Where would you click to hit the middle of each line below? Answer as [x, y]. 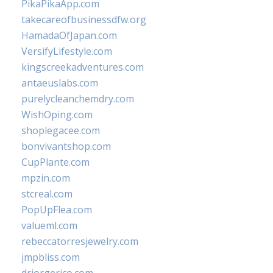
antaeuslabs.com [60, 83]
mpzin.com [46, 178]
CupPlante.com [55, 162]
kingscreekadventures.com [83, 67]
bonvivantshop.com [66, 146]
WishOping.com [57, 115]
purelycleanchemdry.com [78, 99]
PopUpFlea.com [57, 210]
